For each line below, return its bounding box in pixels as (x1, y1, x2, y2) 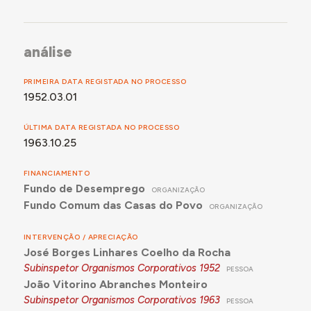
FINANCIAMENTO (23, 169, 90, 178)
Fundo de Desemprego (23, 182, 145, 196)
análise (23, 43, 72, 61)
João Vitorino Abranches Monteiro (23, 278, 208, 292)
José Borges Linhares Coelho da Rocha (23, 246, 230, 260)
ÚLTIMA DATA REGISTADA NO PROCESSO (23, 123, 180, 133)
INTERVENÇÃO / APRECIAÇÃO (23, 233, 138, 242)
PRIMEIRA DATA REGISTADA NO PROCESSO (23, 76, 187, 86)
